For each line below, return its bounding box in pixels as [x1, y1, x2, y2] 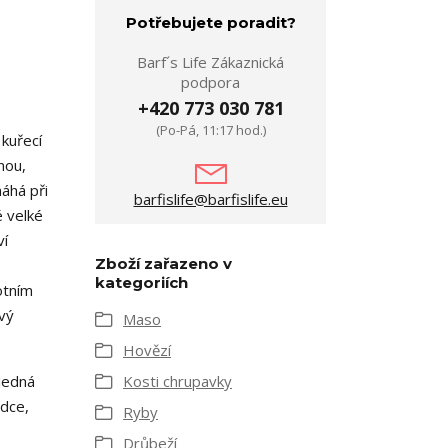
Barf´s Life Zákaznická [137, 52, 284, 72]
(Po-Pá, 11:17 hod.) [155, 121, 266, 139]
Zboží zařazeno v [95, 254, 232, 273]
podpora [181, 72, 240, 92]
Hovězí [123, 340, 171, 360]
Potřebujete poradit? [125, 13, 296, 32]
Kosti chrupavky [123, 371, 232, 391]
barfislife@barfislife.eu [133, 189, 288, 209]
